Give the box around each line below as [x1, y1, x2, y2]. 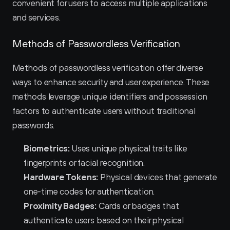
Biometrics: [24, 143, 70, 154]
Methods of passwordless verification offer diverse [12, 63, 203, 73]
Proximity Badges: [24, 201, 97, 211]
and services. [12, 12, 61, 23]
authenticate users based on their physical [24, 215, 184, 225]
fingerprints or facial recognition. [24, 158, 145, 168]
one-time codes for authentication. [24, 186, 155, 197]
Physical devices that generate [98, 172, 218, 182]
